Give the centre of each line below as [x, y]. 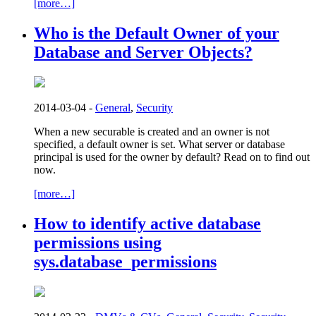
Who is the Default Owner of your [157, 34]
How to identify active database [147, 224]
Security [154, 108]
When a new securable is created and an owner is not [152, 132]
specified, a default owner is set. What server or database [159, 145]
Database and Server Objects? [143, 53]
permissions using [98, 243]
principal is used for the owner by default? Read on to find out [172, 157]
